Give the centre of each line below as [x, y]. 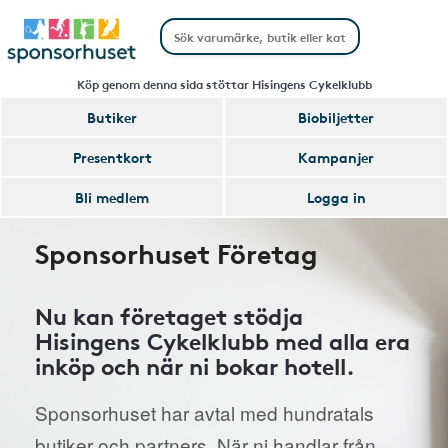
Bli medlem [112, 197]
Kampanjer [336, 157]
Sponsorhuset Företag [176, 252]
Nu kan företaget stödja [169, 314]
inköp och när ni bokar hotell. [195, 364]
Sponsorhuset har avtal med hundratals [204, 412]
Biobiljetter [336, 117]
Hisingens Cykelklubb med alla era [222, 339]
